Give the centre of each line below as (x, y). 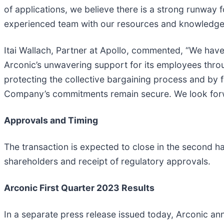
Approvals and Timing (51, 120)
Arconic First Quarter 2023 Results (79, 187)
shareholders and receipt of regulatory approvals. (107, 161)
